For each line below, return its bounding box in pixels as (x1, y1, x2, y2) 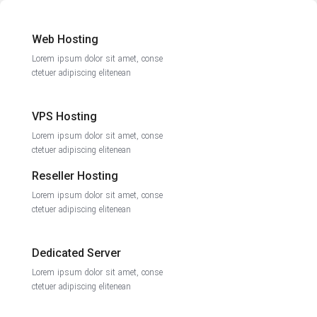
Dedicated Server (31, 246, 121, 260)
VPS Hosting (31, 110, 97, 123)
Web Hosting (31, 33, 98, 46)
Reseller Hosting (31, 169, 118, 183)
